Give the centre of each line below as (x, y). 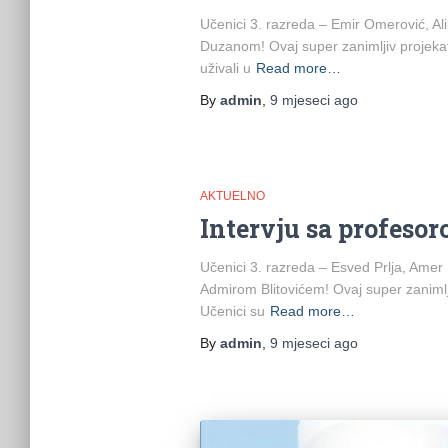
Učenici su (232, 310)
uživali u (225, 67)
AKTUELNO (232, 195)
